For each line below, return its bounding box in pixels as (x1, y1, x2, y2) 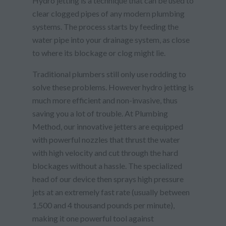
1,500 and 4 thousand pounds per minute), (32, 200, 175, 210)
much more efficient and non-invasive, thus (32, 95, 178, 105)
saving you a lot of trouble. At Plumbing (32, 108, 168, 118)
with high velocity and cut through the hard (32, 147, 178, 157)
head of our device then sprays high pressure (32, 174, 184, 184)
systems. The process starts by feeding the (32, 21, 179, 31)
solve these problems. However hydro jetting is (32, 82, 194, 92)
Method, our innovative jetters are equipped (32, 121, 183, 131)
